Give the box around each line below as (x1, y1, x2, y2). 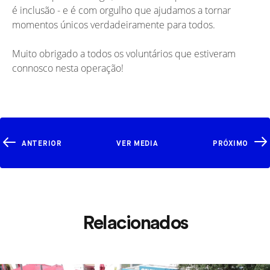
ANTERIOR (22, 138, 62, 148)
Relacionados (82, 209, 188, 234)
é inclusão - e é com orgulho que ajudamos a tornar (12, 3, 231, 16)
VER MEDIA (116, 138, 159, 148)
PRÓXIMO (213, 138, 248, 148)
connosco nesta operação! (12, 61, 124, 74)
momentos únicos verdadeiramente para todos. (12, 17, 215, 31)
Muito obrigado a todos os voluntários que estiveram (12, 46, 236, 60)
